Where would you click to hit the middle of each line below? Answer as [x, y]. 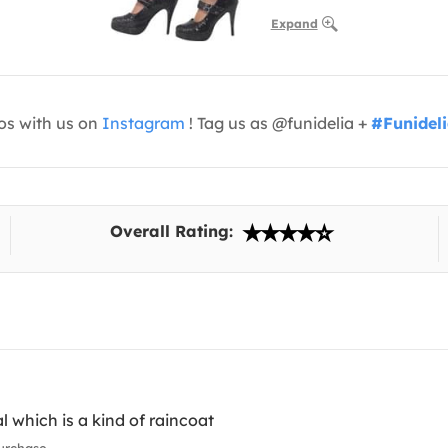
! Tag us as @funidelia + [278, 123]
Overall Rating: [174, 231]
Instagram [143, 123]
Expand [294, 24]
